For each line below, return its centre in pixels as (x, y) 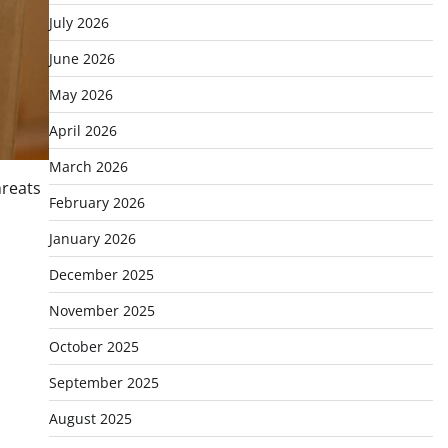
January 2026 (92, 238)
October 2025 (93, 346)
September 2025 (103, 382)
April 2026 (82, 130)
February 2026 (96, 202)
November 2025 (101, 310)
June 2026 (81, 58)
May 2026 (80, 94)
